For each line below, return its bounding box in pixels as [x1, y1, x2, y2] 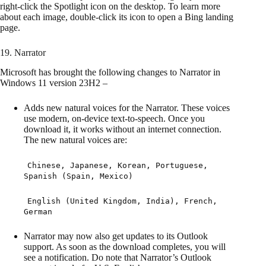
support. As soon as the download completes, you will [24, 242, 226, 252]
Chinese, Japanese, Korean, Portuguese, [27, 161, 208, 170]
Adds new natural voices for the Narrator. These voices [24, 103, 230, 113]
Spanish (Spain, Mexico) [24, 172, 133, 181]
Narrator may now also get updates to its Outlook [24, 231, 208, 242]
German [24, 207, 52, 217]
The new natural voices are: [24, 135, 127, 145]
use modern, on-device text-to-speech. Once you [24, 113, 205, 124]
